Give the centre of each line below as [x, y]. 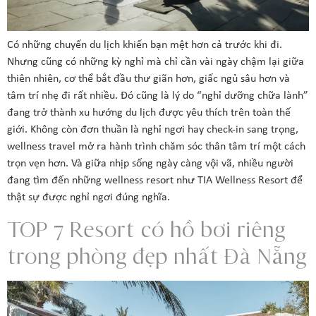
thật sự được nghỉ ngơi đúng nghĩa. [89, 197]
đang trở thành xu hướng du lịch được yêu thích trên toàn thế [149, 113]
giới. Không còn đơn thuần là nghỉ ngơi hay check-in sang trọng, [153, 129]
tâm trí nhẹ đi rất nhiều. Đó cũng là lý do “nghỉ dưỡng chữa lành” [158, 96]
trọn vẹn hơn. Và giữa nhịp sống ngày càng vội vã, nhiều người [150, 163]
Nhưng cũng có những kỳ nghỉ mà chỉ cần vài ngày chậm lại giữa [156, 62]
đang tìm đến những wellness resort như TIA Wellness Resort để [155, 180]
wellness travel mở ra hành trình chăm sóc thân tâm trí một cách [156, 146]
